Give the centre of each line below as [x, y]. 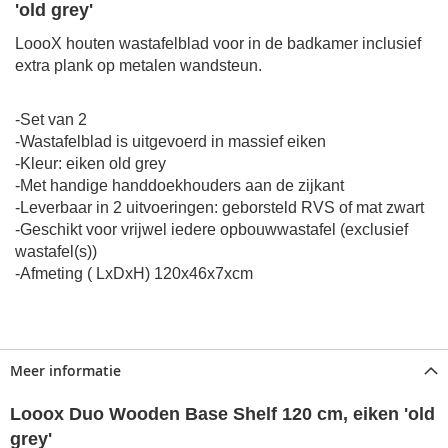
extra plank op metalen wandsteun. [138, 66]
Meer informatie [65, 371]
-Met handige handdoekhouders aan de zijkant [179, 186]
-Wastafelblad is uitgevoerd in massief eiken [170, 142]
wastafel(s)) [56, 252]
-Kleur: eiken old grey [90, 164]
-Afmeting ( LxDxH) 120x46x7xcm [134, 274]
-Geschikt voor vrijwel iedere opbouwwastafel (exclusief [211, 230]
